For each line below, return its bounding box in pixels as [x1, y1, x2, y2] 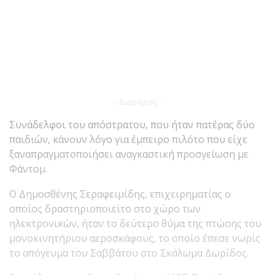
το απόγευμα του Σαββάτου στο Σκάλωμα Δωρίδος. [9, 246, 249, 260]
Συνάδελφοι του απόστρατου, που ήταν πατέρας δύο [9, 117, 255, 131]
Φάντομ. [9, 161, 50, 176]
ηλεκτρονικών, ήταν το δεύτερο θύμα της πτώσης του [9, 216, 261, 230]
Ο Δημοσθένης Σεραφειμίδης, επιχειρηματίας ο [9, 187, 231, 201]
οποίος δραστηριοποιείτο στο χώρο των [9, 201, 201, 215]
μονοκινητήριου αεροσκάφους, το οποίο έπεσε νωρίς [9, 231, 260, 245]
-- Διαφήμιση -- [111, 96, 164, 107]
